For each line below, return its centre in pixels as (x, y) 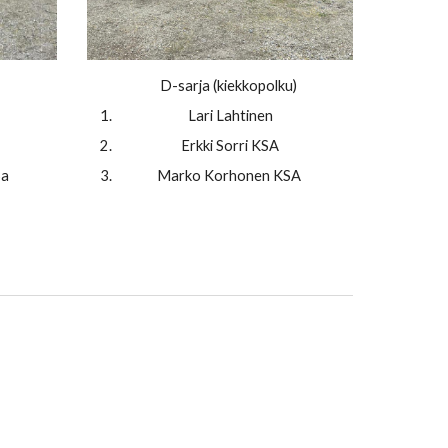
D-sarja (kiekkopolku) (230, 86)
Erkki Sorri (214, 146)
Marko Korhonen (213, 176)
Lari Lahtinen (230, 116)
